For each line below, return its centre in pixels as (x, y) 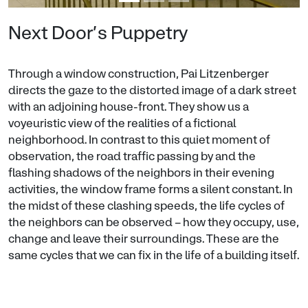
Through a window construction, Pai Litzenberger (139, 74)
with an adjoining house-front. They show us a (129, 107)
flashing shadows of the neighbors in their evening (141, 173)
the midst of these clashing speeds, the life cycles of (146, 206)
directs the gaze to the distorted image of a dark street (152, 91)
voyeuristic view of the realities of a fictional (122, 124)
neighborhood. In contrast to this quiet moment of (139, 140)
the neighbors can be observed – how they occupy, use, (154, 223)
